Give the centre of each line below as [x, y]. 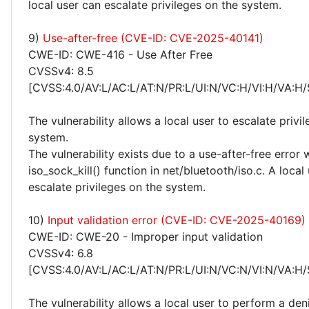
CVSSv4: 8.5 [61, 71]
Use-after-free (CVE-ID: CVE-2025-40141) [153, 38]
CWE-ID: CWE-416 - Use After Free [120, 54]
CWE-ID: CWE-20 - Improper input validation [146, 237]
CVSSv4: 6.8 [61, 253]
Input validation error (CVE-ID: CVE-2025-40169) [177, 220]
